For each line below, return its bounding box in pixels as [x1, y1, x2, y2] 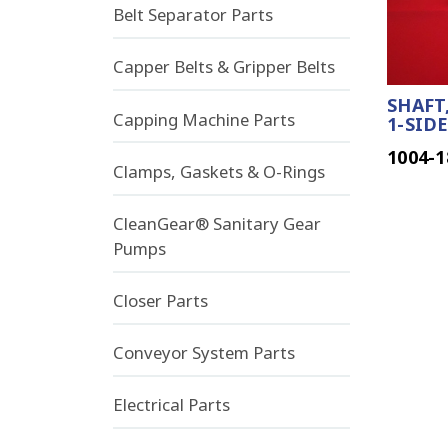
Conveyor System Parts [112, 341, 295, 365]
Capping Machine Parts [112, 107, 295, 131]
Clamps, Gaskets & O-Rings [112, 159, 325, 183]
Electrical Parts [112, 393, 230, 417]
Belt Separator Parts [112, 3, 273, 27]
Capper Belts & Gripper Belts [112, 55, 335, 79]
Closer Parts [112, 289, 208, 313]
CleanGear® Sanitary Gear [112, 211, 321, 235]
